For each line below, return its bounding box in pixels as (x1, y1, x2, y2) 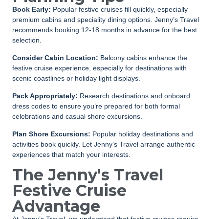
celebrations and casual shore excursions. (12, 112, 142, 120)
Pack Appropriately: (12, 91, 78, 100)
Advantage (12, 196, 100, 216)
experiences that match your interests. (12, 150, 131, 158)
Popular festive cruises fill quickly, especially (51, 5, 188, 13)
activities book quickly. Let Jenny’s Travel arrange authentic (12, 140, 195, 148)
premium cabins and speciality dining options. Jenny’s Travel (12, 15, 199, 23)
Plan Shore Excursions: (12, 130, 90, 138)
